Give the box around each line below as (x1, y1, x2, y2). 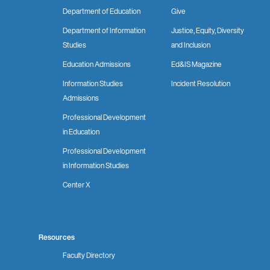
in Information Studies (63, 160, 129, 171)
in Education (63, 126, 99, 137)
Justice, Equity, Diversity (171, 25, 244, 36)
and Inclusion (171, 39, 210, 50)
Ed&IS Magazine (171, 58, 222, 69)
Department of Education (63, 5, 140, 16)
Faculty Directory (63, 250, 115, 260)
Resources (39, 231, 75, 242)
